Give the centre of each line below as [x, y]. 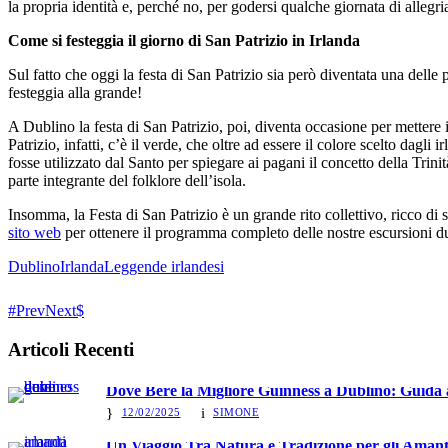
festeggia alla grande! [75, 92]
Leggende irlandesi [164, 266]
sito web [34, 232]
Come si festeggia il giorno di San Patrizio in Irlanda [184, 40]
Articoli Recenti [71, 349]
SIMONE [236, 412]
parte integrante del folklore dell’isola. [127, 180]
